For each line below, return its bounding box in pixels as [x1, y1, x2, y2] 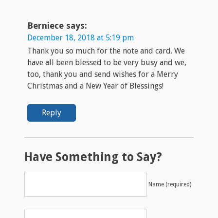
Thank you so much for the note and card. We [27, 46, 185, 55]
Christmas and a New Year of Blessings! [27, 81, 163, 91]
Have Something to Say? [24, 149, 162, 164]
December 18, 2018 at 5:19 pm [27, 33, 134, 42]
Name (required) [148, 181, 191, 188]
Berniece [27, 20, 64, 31]
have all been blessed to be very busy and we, [27, 57, 186, 67]
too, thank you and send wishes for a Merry [27, 69, 178, 79]
